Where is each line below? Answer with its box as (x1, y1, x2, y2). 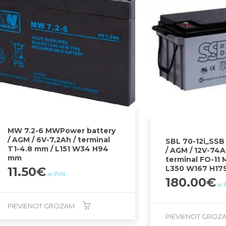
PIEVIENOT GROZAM (8, 201, 75, 210)
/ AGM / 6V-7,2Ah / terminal (8, 135, 110, 144)
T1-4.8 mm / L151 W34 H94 (8, 144, 109, 153)
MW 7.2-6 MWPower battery (8, 126, 116, 135)
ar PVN (47, 171, 66, 178)
